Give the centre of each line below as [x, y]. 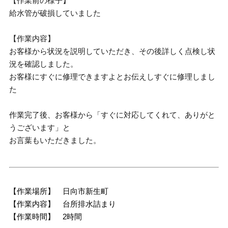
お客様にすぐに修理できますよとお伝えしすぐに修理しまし [112, 77]
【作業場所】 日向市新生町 [59, 191]
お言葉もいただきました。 [55, 140]
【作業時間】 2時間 [46, 216]
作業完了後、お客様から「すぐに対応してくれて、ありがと [112, 115]
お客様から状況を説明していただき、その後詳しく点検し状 [112, 51]
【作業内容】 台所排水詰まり [63, 204]
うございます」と [40, 127]
